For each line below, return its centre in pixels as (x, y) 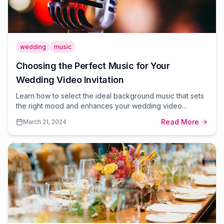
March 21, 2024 (45, 122)
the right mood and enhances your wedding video (99, 106)
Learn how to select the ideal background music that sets (110, 96)
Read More (180, 122)
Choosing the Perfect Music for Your (93, 66)
